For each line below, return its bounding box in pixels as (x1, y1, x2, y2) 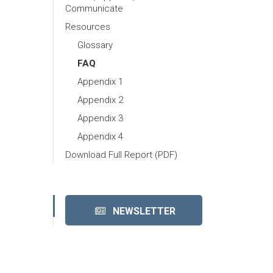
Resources (65, 21, 110, 32)
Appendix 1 (77, 76, 123, 87)
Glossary (77, 39, 113, 51)
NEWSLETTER (105, 205, 175, 217)
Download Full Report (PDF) (65, 149, 177, 160)
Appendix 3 (77, 112, 123, 124)
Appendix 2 (77, 94, 123, 105)
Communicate (65, 2, 123, 14)
